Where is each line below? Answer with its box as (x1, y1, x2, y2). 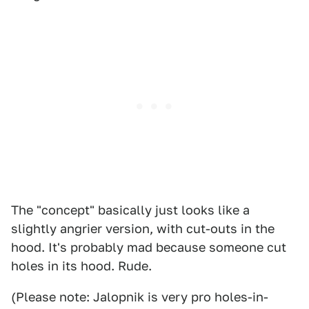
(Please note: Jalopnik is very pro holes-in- (11, 290, 268, 304)
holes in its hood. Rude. (11, 259, 152, 273)
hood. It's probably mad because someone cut (11, 240, 286, 255)
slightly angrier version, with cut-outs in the (11, 221, 275, 236)
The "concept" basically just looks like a (11, 203, 250, 217)
